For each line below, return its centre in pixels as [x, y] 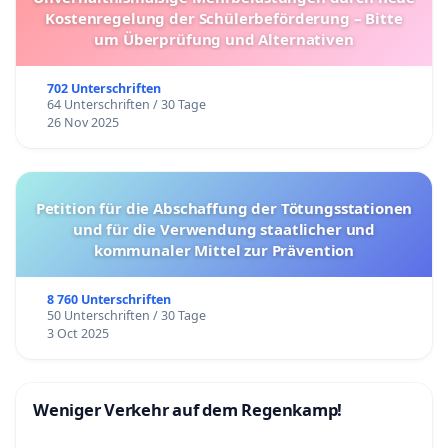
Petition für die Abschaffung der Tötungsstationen [67, 208]
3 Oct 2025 [77, 334]
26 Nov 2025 [82, 123]
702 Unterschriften [103, 89]
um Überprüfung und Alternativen [224, 39]
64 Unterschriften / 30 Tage [126, 105]
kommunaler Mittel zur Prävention [224, 250]
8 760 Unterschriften [108, 300]
